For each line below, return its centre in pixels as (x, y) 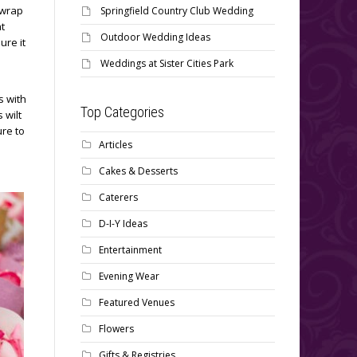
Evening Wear (129, 276)
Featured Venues (137, 302)
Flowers (116, 329)
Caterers (118, 197)
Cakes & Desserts (138, 171)
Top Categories (122, 112)
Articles (116, 145)
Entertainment (130, 250)
